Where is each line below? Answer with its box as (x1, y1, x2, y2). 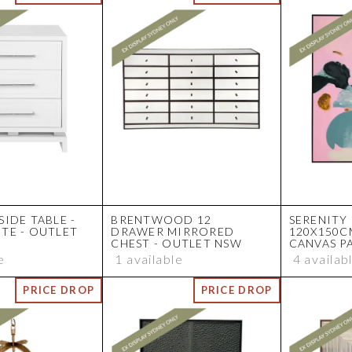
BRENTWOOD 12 (111, 213, 212, 227)
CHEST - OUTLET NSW (111, 236, 242, 251)
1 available (115, 251, 184, 267)
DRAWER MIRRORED (111, 225, 235, 239)
